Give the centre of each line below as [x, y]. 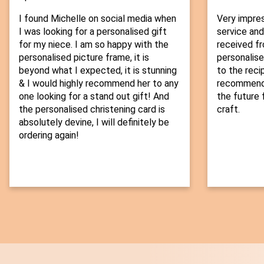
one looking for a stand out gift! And [94, 97]
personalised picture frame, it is [84, 58]
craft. [228, 110]
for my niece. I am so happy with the [94, 45]
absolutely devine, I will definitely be [94, 123]
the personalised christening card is [92, 110]
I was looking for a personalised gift [93, 32]
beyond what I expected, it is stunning [98, 71]
